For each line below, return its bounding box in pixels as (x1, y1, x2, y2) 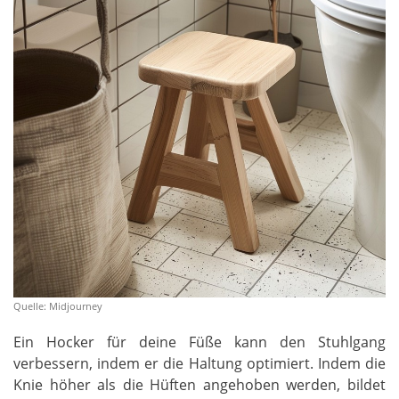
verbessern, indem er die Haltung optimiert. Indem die (13, 353, 386, 373)
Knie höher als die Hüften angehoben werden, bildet (13, 374, 386, 395)
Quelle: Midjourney (13, 298, 102, 313)
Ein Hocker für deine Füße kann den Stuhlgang (13, 331, 386, 352)
